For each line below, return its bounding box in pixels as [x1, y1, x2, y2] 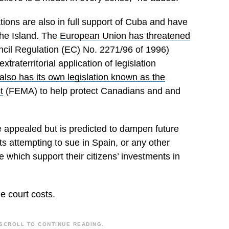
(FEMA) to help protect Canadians [3, 86, 147, 96]
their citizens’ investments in [63, 151, 180, 162]
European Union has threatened [60, 31, 190, 41]
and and [147, 86, 180, 96]
